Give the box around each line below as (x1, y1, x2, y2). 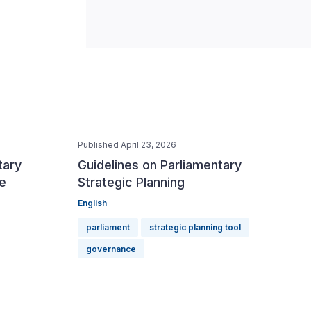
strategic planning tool (149, 222, 241, 233)
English (78, 198, 107, 208)
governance (86, 244, 136, 254)
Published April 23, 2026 (78, 140, 176, 150)
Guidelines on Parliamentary (78, 158, 242, 172)
